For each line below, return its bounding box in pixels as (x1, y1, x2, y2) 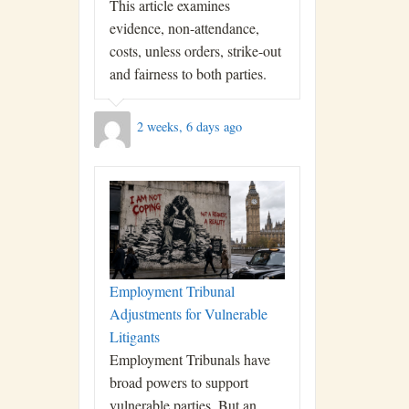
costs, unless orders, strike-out (110, 41, 281, 61)
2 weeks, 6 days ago (136, 117, 242, 135)
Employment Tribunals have (110, 350, 270, 370)
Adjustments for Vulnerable (110, 304, 267, 324)
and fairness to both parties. (110, 64, 267, 84)
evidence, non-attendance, (110, 18, 259, 38)
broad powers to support (110, 372, 248, 393)
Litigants (110, 327, 160, 347)
